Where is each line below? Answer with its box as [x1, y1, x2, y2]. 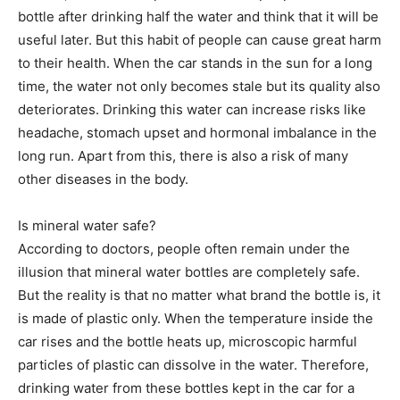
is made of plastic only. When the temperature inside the [18, 310, 373, 328]
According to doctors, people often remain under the [18, 240, 350, 258]
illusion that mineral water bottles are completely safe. [18, 263, 360, 281]
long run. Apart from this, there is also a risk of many [18, 147, 348, 165]
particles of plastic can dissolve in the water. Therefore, [18, 356, 369, 374]
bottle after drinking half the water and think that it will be [18, 8, 379, 26]
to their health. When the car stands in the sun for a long [18, 54, 372, 72]
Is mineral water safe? [18, 217, 156, 235]
